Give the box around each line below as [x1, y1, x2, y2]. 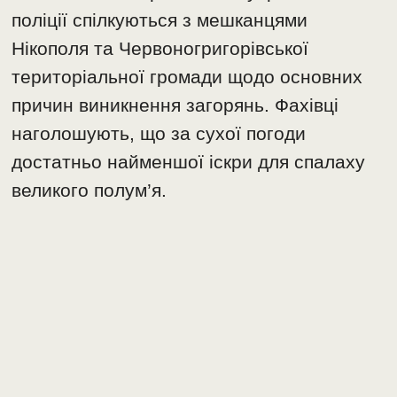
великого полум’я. [12, 180, 167, 201]
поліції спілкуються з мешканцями [12, 10, 308, 31]
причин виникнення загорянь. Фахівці [12, 95, 339, 116]
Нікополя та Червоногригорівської [12, 38, 309, 59]
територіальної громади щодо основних [12, 66, 363, 88]
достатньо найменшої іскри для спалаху [12, 152, 366, 173]
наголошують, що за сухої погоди [12, 123, 307, 144]
